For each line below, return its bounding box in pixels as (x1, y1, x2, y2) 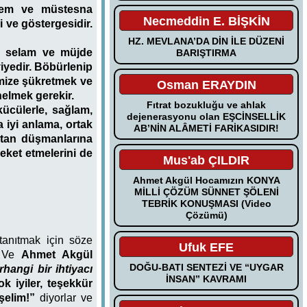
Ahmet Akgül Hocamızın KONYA (132, 174, 280, 186)
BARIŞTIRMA (176, 47, 237, 58)
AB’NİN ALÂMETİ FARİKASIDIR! (134, 122, 280, 134)
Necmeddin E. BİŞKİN (143, 14, 270, 28)
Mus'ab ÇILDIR (163, 153, 250, 167)
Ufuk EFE (179, 240, 234, 254)
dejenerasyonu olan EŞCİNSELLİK (127, 110, 286, 122)
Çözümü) (185, 209, 228, 221)
